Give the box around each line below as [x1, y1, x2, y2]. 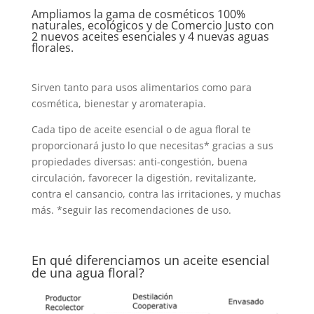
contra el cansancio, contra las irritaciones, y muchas [31, 186, 281, 200]
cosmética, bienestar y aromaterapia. [31, 96, 206, 110]
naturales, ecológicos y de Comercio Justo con [31, 17, 274, 33]
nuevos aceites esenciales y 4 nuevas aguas [40, 28, 269, 44]
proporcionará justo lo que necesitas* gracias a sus [31, 138, 273, 152]
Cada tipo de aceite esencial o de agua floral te [31, 122, 251, 136]
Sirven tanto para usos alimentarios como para [31, 80, 252, 94]
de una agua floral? [31, 264, 144, 281]
